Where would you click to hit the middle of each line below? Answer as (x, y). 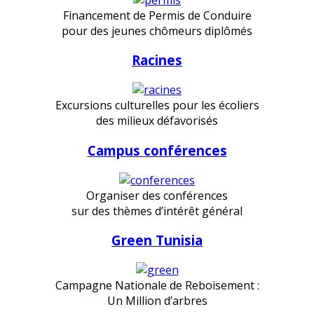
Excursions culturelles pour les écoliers (157, 105)
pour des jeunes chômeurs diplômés (157, 30)
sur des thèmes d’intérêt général (157, 211)
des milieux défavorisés (157, 121)
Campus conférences (157, 150)
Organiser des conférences (157, 195)
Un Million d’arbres (157, 301)
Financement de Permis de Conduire (157, 15)
